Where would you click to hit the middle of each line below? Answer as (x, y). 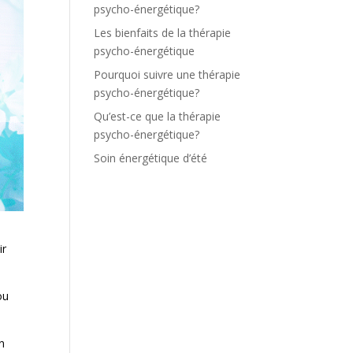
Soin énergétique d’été (151, 158)
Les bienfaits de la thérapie (163, 33)
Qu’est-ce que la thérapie (158, 116)
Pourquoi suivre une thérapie (167, 74)
